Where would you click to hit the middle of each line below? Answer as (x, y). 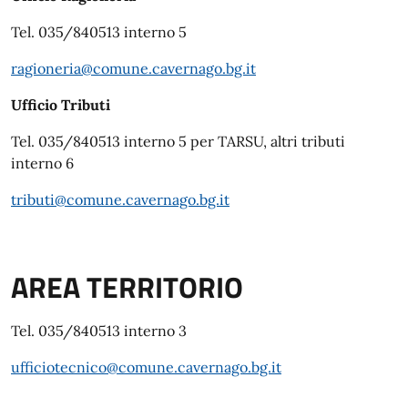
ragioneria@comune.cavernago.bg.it (133, 68)
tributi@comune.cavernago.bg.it (120, 199)
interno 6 (42, 163)
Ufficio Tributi (61, 104)
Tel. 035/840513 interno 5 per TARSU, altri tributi (178, 141)
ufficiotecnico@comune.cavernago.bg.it (146, 367)
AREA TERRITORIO (127, 286)
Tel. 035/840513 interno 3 (99, 330)
